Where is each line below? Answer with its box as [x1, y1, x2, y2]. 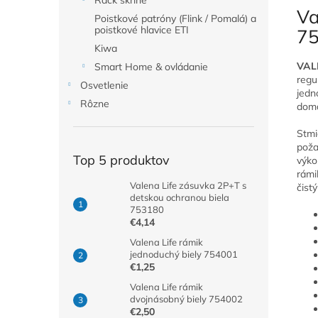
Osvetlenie [80, 79, 128, 92]
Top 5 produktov [73, 152, 170, 168]
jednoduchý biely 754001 [130, 248, 238, 260]
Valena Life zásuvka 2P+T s [130, 180, 246, 191]
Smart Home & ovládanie [94, 60, 208, 73]
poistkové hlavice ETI [94, 23, 189, 36]
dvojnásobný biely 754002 [130, 293, 243, 305]
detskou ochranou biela [130, 192, 229, 203]
